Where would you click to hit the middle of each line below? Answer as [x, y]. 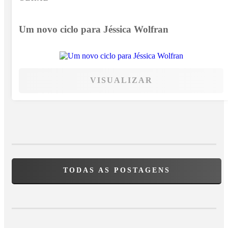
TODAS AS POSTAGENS [117, 170]
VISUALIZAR [121, 80]
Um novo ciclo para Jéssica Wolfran [94, 29]
